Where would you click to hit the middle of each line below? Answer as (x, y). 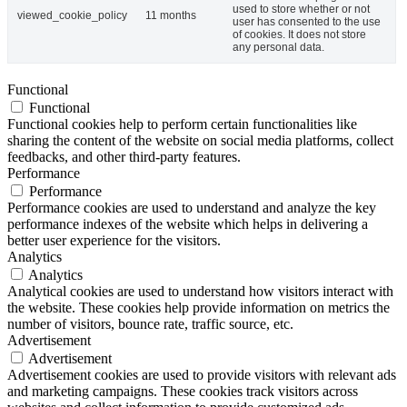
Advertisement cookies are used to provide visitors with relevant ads (202, 374)
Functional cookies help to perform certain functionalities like (182, 124)
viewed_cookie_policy (72, 15)
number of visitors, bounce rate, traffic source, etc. (150, 323)
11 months (171, 15)
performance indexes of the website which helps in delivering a (188, 223)
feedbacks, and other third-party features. (124, 156)
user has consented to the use (307, 21)
